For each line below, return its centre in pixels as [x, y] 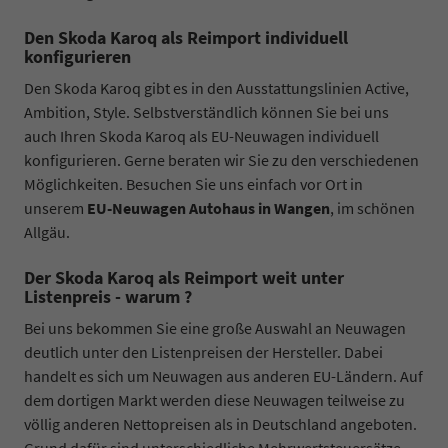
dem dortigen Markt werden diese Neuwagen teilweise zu [214, 399]
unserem [55, 207]
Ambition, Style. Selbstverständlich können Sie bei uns [206, 111]
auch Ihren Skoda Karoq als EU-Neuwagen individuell [201, 135]
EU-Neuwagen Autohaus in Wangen [208, 207]
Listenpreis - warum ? [108, 296]
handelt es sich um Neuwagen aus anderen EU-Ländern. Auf [223, 375]
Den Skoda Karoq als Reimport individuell [186, 37]
